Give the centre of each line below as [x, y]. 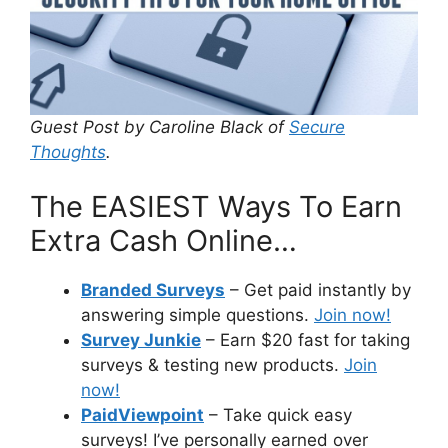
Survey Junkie [141, 340]
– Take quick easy [278, 415]
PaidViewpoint [142, 415]
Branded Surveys [153, 290]
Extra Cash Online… [163, 241]
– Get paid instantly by [318, 290]
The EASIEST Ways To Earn [216, 207]
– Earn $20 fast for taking [305, 340]
